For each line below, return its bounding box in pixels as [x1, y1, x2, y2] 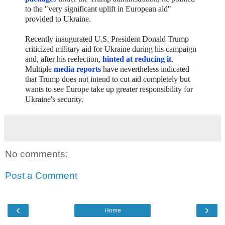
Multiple [25, 64, 54, 73]
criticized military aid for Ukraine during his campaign [25, 44, 196, 53]
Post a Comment [5, 170, 77, 181]
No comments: [5, 148, 68, 159]
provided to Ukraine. [25, 14, 91, 23]
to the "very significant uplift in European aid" [25, 4, 171, 13]
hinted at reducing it [102, 54, 171, 63]
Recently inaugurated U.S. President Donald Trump [25, 34, 189, 43]
